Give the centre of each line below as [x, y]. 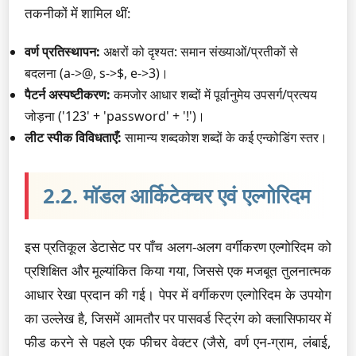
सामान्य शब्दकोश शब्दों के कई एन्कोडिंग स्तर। [224, 137]
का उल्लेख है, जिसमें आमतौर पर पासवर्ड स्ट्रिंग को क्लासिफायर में [178, 318]
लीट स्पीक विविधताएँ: [73, 137]
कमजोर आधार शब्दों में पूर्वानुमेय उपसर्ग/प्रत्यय [214, 95]
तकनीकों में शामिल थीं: [78, 13]
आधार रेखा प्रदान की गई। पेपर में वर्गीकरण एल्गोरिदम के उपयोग [178, 294]
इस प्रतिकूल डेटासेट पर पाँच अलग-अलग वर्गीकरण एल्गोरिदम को [178, 247]
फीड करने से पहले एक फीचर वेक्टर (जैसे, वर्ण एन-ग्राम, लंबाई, [178, 342]
